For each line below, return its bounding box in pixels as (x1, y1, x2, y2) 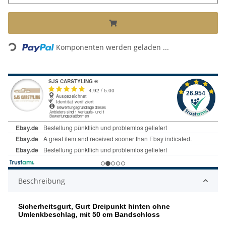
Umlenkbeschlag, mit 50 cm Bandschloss (18, 210, 162, 218)
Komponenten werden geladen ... (56, 42, 169, 52)
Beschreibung (18, 176, 65, 186)
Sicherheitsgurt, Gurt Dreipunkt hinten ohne (18, 202, 170, 210)
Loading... (9, 44, 42, 54)
